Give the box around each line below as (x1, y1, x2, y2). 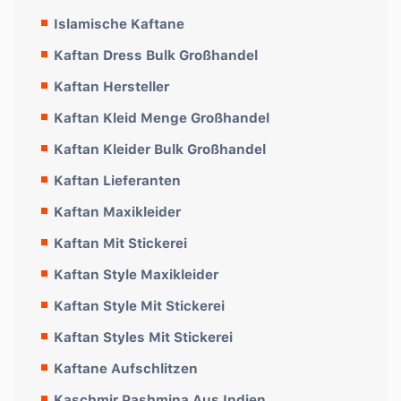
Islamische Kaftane (54, 13, 184, 33)
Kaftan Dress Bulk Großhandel (54, 45, 258, 64)
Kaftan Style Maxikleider (54, 264, 218, 284)
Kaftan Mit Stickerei (54, 233, 187, 252)
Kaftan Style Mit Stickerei (54, 295, 225, 315)
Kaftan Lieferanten (54, 170, 181, 190)
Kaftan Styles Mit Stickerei (54, 327, 233, 346)
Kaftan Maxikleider (54, 201, 181, 221)
